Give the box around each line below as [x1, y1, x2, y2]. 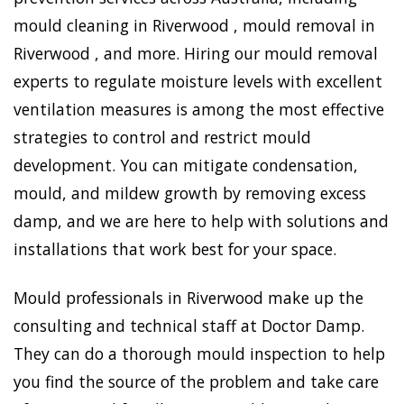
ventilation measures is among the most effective [14, 97, 384, 120]
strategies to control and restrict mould [14, 125, 311, 148]
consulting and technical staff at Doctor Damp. [14, 314, 364, 336]
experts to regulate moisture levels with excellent [14, 69, 382, 92]
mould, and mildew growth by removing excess [14, 181, 366, 204]
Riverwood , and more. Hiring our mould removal [14, 41, 378, 64]
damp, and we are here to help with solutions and [14, 209, 389, 232]
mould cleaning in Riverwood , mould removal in [14, 14, 375, 36]
